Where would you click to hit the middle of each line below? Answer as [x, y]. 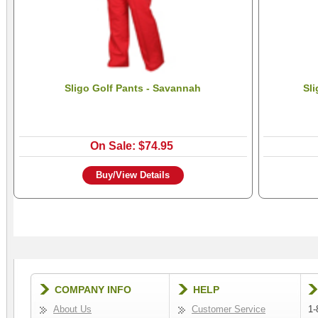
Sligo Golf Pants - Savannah [133, 88]
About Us [72, 309]
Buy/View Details [133, 175]
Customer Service [229, 309]
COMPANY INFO [93, 290]
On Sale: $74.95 [132, 146]
